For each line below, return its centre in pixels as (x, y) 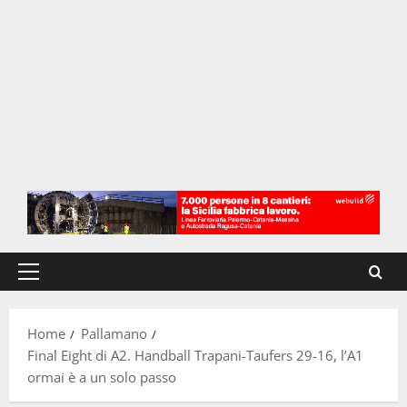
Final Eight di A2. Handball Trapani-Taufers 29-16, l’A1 (195, 356)
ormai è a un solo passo (102, 377)
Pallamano (114, 334)
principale (59, 303)
